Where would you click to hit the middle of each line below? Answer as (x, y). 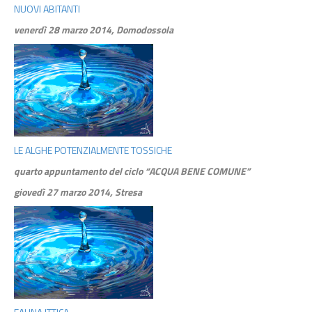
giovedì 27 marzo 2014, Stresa (78, 192)
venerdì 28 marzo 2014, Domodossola (94, 29)
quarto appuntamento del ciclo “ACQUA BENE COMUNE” (132, 171)
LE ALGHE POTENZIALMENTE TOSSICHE (93, 150)
